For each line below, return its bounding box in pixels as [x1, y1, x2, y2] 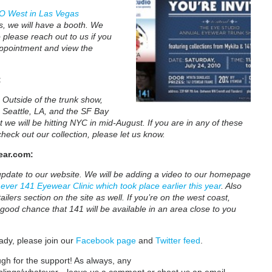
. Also [220, 180, 242, 191]
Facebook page [75, 235, 136, 245]
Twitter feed [155, 235, 200, 245]
